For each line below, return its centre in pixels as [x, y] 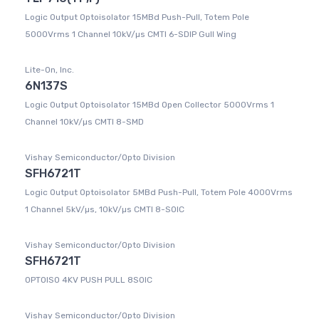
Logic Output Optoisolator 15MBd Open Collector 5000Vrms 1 [150, 105]
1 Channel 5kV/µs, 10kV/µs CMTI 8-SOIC [105, 210]
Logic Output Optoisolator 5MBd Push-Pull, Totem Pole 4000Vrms [159, 193]
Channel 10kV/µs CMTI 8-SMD [84, 122]
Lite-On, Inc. [49, 70]
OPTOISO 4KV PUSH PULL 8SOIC [89, 280]
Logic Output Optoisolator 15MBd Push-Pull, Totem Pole [137, 17]
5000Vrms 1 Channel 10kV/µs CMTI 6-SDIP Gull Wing [131, 35]
